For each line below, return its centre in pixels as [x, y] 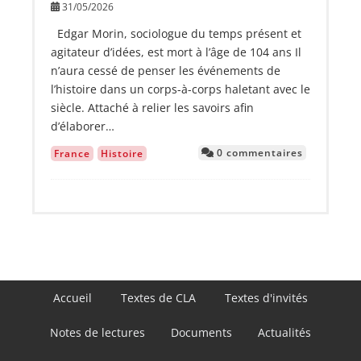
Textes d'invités [266, 297]
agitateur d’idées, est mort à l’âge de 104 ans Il [176, 52]
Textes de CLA [158, 297]
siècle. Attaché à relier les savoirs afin [152, 107]
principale [52, 315]
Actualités [284, 332]
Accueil [73, 297]
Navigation [53, 298]
